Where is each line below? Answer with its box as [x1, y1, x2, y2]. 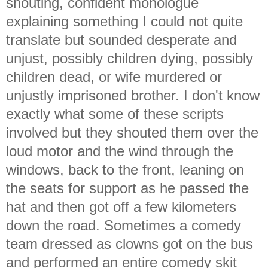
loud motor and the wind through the [6, 142, 233, 159]
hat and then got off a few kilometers [6, 198, 236, 215]
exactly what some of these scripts [6, 105, 224, 122]
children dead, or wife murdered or [6, 68, 222, 85]
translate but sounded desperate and [6, 31, 237, 48]
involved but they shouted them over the [6, 124, 258, 141]
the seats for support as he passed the [6, 179, 249, 196]
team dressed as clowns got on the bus [6, 235, 253, 252]
